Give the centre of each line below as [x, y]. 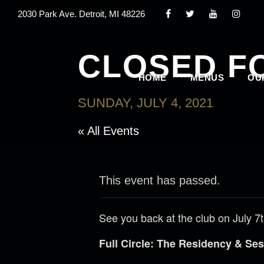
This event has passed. [160, 180]
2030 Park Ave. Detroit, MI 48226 [81, 14]
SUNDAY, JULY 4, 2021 [146, 103]
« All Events [108, 131]
